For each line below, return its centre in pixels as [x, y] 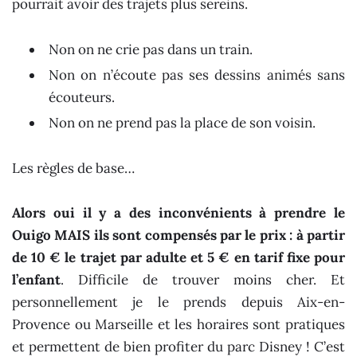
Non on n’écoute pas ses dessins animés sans [197, 75]
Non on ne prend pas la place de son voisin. [182, 123]
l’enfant [36, 280]
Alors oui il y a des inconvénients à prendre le [178, 213]
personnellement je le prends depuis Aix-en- [178, 302]
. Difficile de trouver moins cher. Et [203, 280]
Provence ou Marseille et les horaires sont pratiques [178, 325]
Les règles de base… [73, 169]
